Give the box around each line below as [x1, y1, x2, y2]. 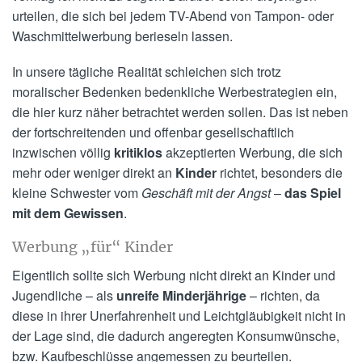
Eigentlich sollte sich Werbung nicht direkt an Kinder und [12, 266, 335, 285]
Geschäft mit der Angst [141, 183, 271, 202]
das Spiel [284, 183, 341, 202]
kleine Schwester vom [12, 183, 141, 202]
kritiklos [114, 142, 162, 162]
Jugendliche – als [12, 286, 116, 305]
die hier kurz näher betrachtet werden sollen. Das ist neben [12, 102, 348, 121]
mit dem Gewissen [12, 203, 124, 222]
